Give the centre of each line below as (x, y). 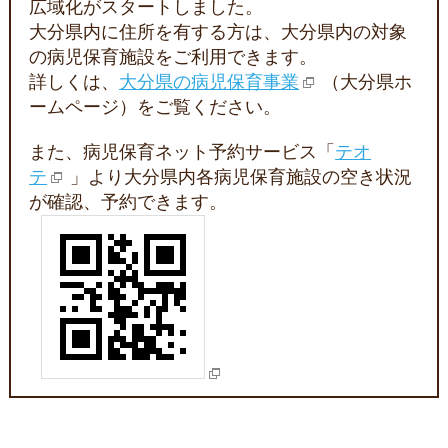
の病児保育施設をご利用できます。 (173, 57)
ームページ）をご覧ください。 (155, 107)
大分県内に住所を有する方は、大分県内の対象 (218, 32)
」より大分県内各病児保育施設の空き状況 (241, 177)
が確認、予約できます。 (128, 202)
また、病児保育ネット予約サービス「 (182, 152)
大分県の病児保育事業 (209, 82)
